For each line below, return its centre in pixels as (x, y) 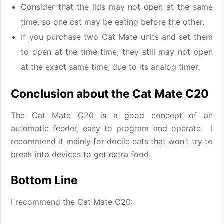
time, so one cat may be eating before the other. (113, 22)
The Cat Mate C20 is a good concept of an (112, 115)
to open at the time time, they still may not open (117, 52)
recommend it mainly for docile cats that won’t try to (112, 141)
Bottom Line (45, 180)
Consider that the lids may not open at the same (117, 7)
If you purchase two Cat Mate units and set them (117, 37)
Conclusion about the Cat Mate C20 (110, 94)
